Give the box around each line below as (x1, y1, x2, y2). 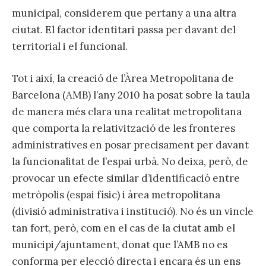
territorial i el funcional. (12, 39, 128, 53)
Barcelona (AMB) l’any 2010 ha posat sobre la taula (12, 88, 250, 102)
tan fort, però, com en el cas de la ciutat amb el (12, 221, 235, 235)
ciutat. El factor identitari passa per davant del (12, 23, 236, 36)
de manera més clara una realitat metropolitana (12, 104, 242, 118)
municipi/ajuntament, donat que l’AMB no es (12, 237, 227, 251)
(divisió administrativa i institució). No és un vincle (12, 204, 254, 218)
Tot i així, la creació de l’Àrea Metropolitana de (12, 71, 234, 85)
